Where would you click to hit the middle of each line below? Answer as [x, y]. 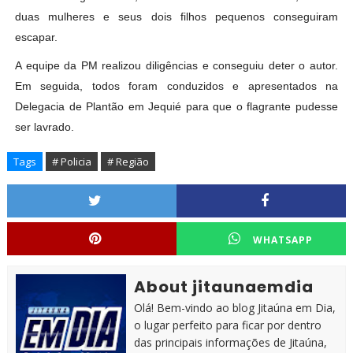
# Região [128, 162]
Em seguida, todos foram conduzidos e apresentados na [176, 86]
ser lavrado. [44, 127]
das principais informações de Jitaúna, [230, 343]
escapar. [36, 37]
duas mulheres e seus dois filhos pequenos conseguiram [176, 17]
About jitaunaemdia [223, 287]
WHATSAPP [283, 240]
